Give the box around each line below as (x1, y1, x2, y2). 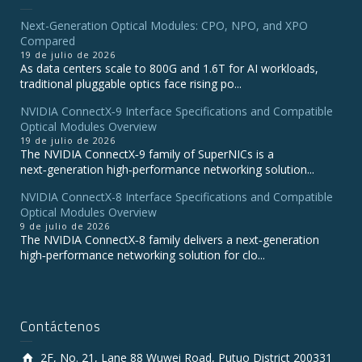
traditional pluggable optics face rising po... (20, 76, 242, 92)
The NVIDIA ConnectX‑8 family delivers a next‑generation (20, 232, 319, 248)
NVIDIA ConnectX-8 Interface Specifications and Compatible (20, 189, 333, 205)
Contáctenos (20, 316, 101, 338)
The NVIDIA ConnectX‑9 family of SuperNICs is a (20, 146, 274, 162)
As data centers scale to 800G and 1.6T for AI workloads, (20, 61, 318, 77)
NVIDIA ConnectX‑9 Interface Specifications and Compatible (20, 103, 333, 120)
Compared (20, 33, 75, 49)
